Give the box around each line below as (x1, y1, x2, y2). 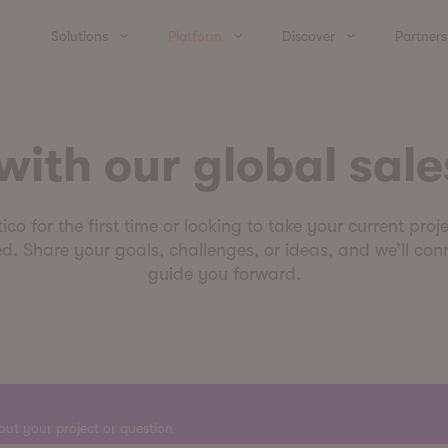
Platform (168, 27, 222, 44)
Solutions (51, 27, 108, 44)
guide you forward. (147, 264, 301, 284)
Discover (282, 27, 335, 44)
